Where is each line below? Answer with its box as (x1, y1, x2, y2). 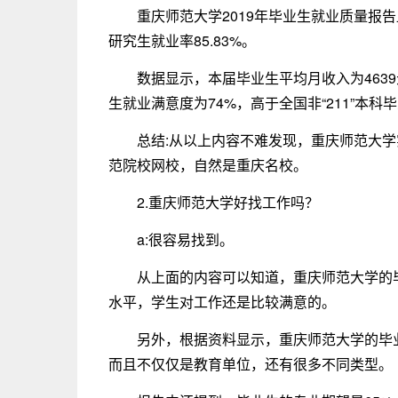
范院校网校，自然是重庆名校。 (108, 155, 307, 175)
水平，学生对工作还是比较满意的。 (108, 291, 336, 312)
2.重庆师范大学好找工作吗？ (137, 192, 319, 212)
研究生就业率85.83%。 (108, 30, 256, 51)
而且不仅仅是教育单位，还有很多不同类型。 (108, 354, 393, 374)
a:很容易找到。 (137, 229, 234, 250)
